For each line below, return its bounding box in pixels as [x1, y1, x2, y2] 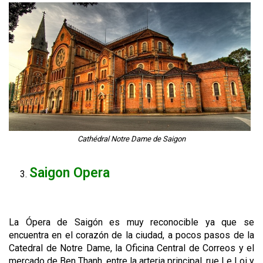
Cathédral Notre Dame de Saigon [77, 134, 186, 144]
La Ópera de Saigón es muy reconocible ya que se [9, 217, 254, 228]
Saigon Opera [29, 165, 110, 181]
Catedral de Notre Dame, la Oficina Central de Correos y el [9, 242, 254, 254]
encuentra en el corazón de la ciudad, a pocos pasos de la [9, 230, 254, 241]
